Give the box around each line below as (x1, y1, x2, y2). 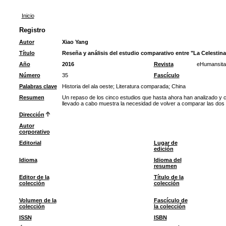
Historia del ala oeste (62, 83, 113, 89)
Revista (153, 61, 174, 67)
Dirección (19, 111, 44, 118)
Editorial (19, 140, 41, 146)
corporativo (19, 129, 50, 135)
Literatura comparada (116, 83, 168, 89)
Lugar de (153, 140, 178, 146)
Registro (19, 26, 45, 34)
